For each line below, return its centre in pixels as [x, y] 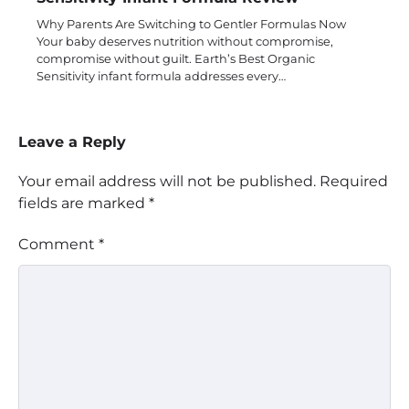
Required [354, 182]
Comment [58, 245]
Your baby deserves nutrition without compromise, [185, 42]
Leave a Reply [72, 142]
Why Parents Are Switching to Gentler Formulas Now [191, 24]
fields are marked [84, 204]
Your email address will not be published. [167, 182]
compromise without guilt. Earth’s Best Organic [176, 59]
